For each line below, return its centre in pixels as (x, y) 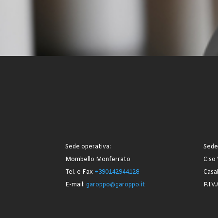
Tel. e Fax (80, 172)
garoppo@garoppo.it (116, 185)
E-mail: (76, 185)
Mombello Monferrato (98, 159)
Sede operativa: (88, 147)
